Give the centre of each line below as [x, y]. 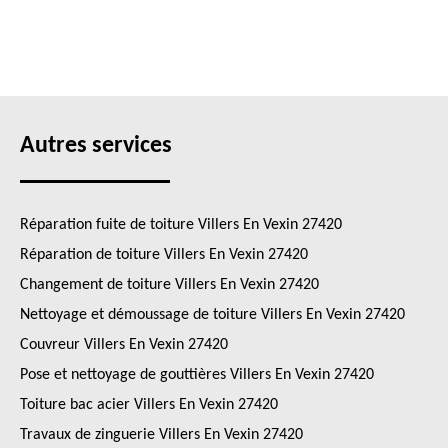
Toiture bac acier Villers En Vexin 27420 [149, 405]
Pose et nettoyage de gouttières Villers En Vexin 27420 [197, 375]
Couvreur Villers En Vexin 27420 [124, 345]
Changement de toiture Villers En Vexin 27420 [169, 285]
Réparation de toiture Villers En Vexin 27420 [164, 255]
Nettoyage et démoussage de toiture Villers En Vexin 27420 [212, 315]
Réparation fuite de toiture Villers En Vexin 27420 [181, 225]
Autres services [96, 146]
